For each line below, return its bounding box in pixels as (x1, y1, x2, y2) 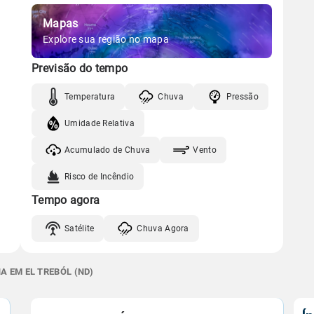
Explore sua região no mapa (43, 34, 169, 45)
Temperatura (64, 91, 116, 102)
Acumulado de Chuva (64, 144, 151, 155)
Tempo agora (32, 193, 100, 207)
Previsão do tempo (32, 62, 128, 75)
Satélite (64, 223, 95, 233)
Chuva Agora (137, 223, 189, 233)
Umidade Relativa (64, 118, 135, 128)
